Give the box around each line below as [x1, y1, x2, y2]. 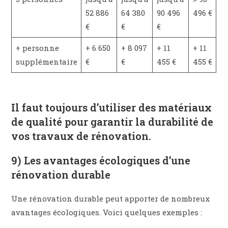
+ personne [15, 42, 59, 53]
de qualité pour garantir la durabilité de [11, 115, 214, 128]
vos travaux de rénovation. [11, 129, 152, 142]
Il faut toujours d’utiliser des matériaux [11, 100, 212, 114]
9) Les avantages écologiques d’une [11, 153, 191, 167]
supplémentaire [15, 56, 77, 67]
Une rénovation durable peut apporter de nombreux [11, 193, 210, 204]
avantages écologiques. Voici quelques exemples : [11, 207, 203, 217]
